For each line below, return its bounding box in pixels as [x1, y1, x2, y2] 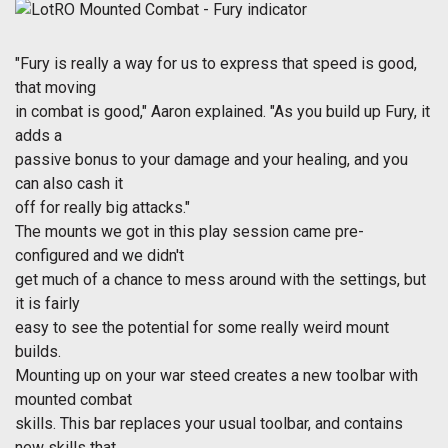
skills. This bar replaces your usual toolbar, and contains [15, 414, 403, 434]
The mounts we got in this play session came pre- [15, 222, 364, 242]
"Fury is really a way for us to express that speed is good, [15, 54, 417, 74]
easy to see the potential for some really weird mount [15, 318, 389, 338]
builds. [15, 342, 61, 362]
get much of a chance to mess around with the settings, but [15, 270, 426, 290]
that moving [15, 78, 96, 98]
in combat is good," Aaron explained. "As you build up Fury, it [15, 102, 430, 122]
